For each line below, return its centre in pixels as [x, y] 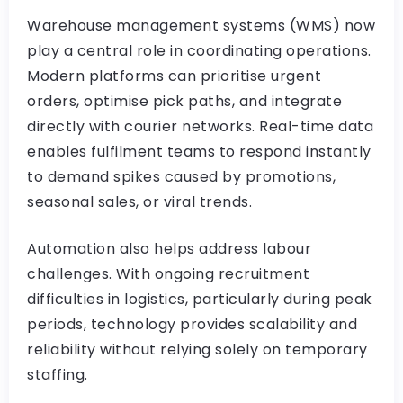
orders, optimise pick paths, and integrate [184, 101]
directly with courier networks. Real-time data [200, 126]
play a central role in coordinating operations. [199, 51]
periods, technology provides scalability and [192, 324]
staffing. [58, 375]
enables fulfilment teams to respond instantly [199, 152]
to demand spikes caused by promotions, [181, 177]
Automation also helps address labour [169, 249]
